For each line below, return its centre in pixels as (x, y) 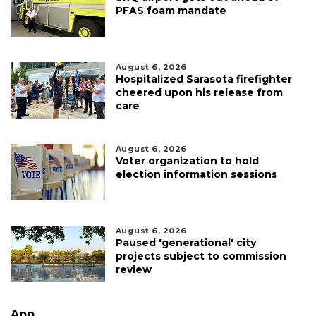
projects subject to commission (201, 256)
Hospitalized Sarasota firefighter (203, 79)
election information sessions (196, 175)
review (133, 270)
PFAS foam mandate (171, 11)
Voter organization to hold (187, 161)
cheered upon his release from (199, 93)
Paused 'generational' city (186, 243)
